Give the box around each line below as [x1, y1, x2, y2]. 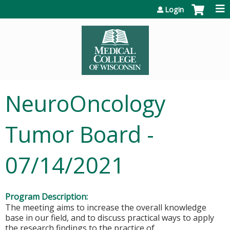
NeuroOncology [5, 88, 166, 119]
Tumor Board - [5, 119, 154, 149]
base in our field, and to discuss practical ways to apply [5, 212, 214, 223]
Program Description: [5, 191, 90, 202]
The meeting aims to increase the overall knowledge [5, 202, 206, 213]
